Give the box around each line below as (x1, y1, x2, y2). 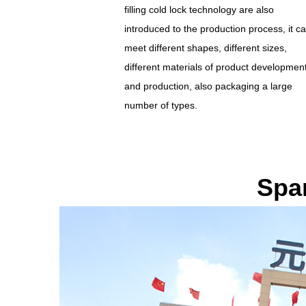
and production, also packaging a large (124, 81, 292, 92)
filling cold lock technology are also (124, 4, 274, 15)
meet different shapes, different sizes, (124, 42, 287, 53)
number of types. (124, 100, 197, 111)
